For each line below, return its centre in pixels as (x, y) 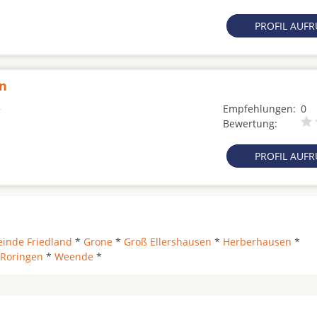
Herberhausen (257, 242)
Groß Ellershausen (168, 242)
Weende (74, 257)
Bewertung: (250, 123)
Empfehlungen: (259, 109)
